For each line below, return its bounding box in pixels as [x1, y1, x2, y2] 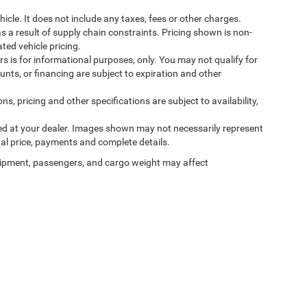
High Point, [232, 288, 275, 297]
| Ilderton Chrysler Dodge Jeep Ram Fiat [25, 288, 173, 297]
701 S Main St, [177, 288, 232, 297]
